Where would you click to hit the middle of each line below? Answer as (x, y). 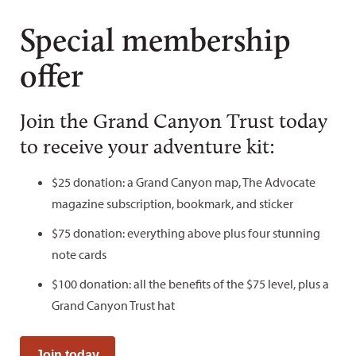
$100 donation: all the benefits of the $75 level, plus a (190, 283)
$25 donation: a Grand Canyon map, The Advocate (184, 182)
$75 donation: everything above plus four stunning (186, 232)
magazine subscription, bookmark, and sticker (172, 203)
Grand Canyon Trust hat (113, 305)
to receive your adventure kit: (147, 146)
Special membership (155, 39)
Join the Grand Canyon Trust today (174, 121)
